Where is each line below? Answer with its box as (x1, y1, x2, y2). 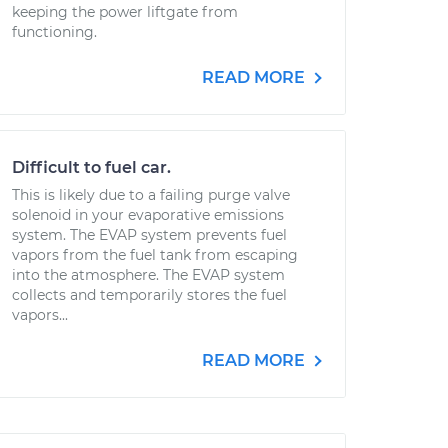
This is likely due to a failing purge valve (12, 186, 290, 204)
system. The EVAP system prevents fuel (12, 226, 287, 244)
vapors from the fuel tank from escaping (12, 246, 298, 264)
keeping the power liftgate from (12, 3, 238, 21)
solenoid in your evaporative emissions (12, 206, 284, 224)
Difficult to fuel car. (12, 158, 171, 177)
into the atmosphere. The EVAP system (12, 266, 285, 284)
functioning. (12, 23, 97, 41)
